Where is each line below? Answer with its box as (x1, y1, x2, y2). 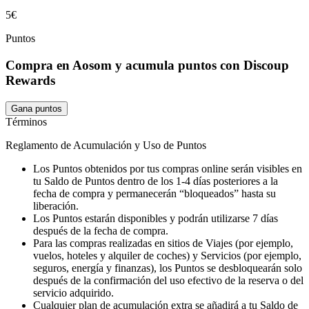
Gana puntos (11, 103, 62, 114)
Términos (6, 115, 47, 128)
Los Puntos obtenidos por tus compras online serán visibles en (33, 162, 302, 175)
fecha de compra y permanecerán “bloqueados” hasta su (33, 187, 276, 199)
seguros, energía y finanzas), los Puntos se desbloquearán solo (33, 261, 302, 274)
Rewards (6, 73, 55, 88)
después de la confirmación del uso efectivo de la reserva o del (33, 274, 303, 286)
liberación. (33, 199, 79, 212)
